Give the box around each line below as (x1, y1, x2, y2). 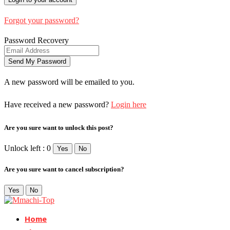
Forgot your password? (4, 16, 79, 25)
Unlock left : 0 (4, 143, 51, 152)
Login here (111, 100, 146, 109)
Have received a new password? (4, 100, 111, 109)
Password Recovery (4, 36, 69, 45)
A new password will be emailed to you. (4, 78, 135, 87)
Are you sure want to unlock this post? (4, 123, 113, 131)
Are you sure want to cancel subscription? (4, 165, 124, 173)
